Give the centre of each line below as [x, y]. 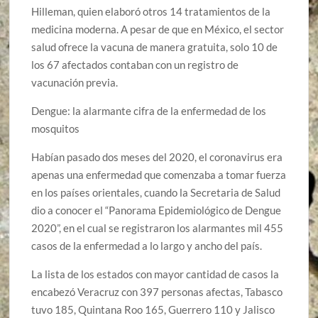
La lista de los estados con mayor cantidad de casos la [155, 274]
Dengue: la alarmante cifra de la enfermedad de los [149, 111]
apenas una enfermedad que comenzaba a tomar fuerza [159, 175]
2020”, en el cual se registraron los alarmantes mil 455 [158, 228]
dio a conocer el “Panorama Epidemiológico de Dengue [157, 210]
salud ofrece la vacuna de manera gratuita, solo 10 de [155, 47]
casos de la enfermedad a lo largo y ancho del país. [147, 246]
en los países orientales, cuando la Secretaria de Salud [156, 193]
